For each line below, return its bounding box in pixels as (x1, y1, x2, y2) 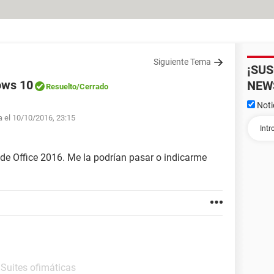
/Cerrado (76, 82, 108, 91)
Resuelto (46, 82, 76, 91)
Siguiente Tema (154, 57, 211, 67)
